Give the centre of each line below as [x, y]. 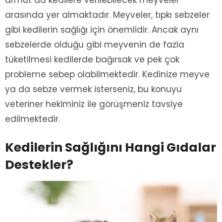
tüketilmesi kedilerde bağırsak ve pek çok [92, 59]
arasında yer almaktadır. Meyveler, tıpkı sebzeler [107, 15]
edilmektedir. [32, 119]
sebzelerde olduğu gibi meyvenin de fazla [95, 44]
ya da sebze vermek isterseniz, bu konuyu [93, 89]
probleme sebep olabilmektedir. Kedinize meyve [107, 74]
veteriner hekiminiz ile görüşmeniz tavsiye [94, 104]
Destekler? [39, 165]
